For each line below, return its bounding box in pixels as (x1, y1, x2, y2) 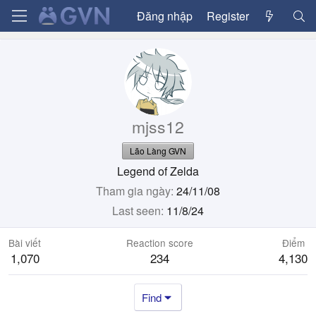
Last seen (112, 202, 161, 219)
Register (206, 7, 249, 24)
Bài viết (8, 236, 41, 250)
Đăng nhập (136, 7, 193, 24)
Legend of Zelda (117, 163, 199, 179)
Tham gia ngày (96, 183, 171, 199)
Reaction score (126, 236, 193, 250)
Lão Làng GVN (130, 145, 186, 157)
